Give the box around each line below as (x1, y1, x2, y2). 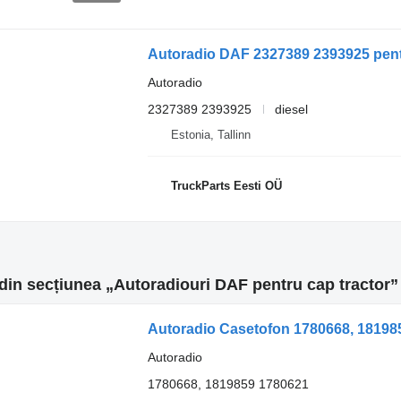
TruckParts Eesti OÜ (170, 179, 282, 192)
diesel (274, 101, 308, 116)
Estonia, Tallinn (170, 127, 251, 141)
